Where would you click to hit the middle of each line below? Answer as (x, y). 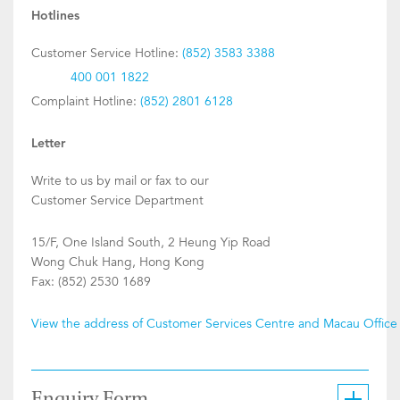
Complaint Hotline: (84, 102)
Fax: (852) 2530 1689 (91, 282)
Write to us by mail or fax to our (120, 181)
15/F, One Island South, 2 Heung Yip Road (151, 243)
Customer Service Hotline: (105, 54)
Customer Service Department (117, 201)
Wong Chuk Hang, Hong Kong (118, 262)
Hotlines (55, 17)
